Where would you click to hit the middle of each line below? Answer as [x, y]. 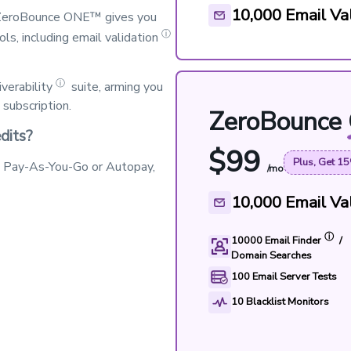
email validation [115, 38]
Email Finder [293, 241]
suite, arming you [116, 87]
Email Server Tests [294, 277]
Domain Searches [271, 256]
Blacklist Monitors [287, 302]
